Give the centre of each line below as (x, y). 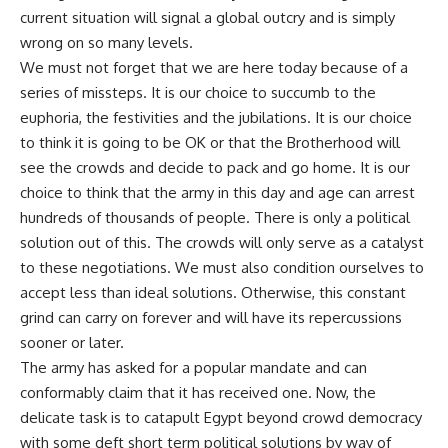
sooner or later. (72, 342)
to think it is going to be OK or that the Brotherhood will (210, 142)
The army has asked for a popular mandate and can (193, 367)
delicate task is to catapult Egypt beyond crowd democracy (221, 417)
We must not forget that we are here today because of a (214, 67)
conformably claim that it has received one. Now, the (198, 392)
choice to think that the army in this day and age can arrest (217, 192)
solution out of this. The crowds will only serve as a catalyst (222, 242)
